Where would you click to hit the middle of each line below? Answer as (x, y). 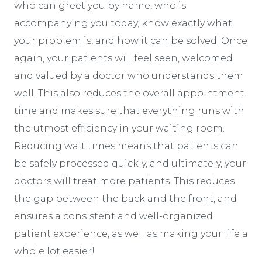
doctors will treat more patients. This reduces (124, 181)
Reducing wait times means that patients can (126, 146)
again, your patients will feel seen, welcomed (123, 58)
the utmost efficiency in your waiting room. (119, 129)
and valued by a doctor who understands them (129, 76)
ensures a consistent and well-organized (113, 216)
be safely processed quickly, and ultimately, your (130, 164)
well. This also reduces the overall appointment (129, 94)
